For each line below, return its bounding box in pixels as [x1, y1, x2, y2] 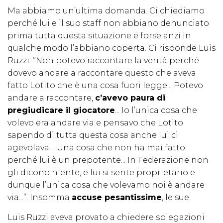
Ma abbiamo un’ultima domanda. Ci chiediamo [7, 6, 205, 16]
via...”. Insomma [7, 193, 72, 203]
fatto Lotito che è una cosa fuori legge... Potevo [7, 81, 203, 91]
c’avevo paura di [95, 93, 165, 103]
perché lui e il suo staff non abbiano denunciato [7, 18, 209, 28]
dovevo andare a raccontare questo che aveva [7, 68, 196, 78]
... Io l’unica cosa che [115, 106, 197, 115]
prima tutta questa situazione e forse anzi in [7, 31, 191, 41]
